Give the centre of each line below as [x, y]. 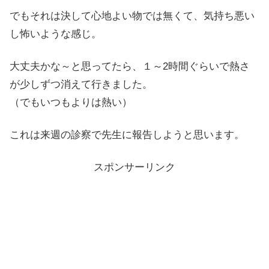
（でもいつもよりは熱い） [71, 103]
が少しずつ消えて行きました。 [81, 85]
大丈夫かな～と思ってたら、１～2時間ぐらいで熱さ [130, 67]
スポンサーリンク [134, 167]
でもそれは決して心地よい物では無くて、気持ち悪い [132, 16]
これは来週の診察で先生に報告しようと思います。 [127, 134]
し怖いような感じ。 [56, 34]
